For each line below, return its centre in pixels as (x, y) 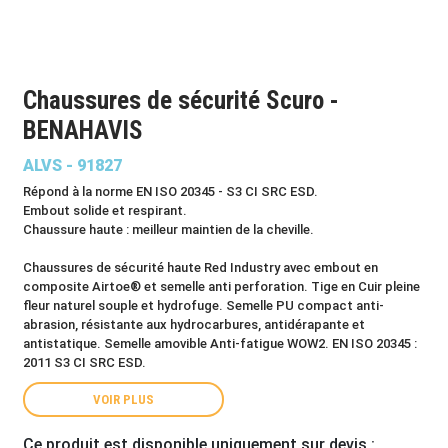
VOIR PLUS (123, 399)
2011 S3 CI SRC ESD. (84, 362)
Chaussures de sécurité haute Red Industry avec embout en (200, 267)
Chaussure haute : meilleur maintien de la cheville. (168, 229)
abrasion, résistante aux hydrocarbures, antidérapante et (194, 324)
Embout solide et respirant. (105, 210)
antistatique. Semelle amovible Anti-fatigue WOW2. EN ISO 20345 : (220, 343)
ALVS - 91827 (72, 165)
